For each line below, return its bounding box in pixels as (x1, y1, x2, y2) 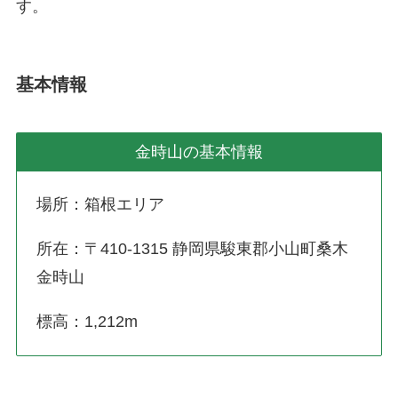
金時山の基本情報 (135, 142, 263, 161)
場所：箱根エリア (36, 195, 165, 214)
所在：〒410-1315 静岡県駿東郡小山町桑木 (36, 239, 349, 258)
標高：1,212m (36, 312, 139, 330)
